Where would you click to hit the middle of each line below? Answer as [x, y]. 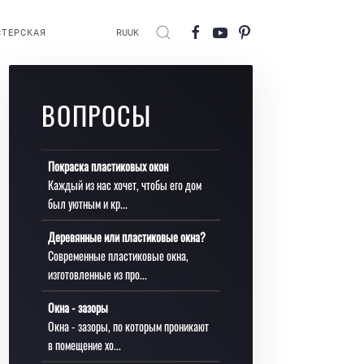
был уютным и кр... [88, 204]
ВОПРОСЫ [97, 115]
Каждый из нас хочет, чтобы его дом [125, 185]
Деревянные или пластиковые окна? [127, 237]
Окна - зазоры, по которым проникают [128, 326]
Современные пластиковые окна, [118, 256]
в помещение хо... [84, 345]
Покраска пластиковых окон [108, 166]
